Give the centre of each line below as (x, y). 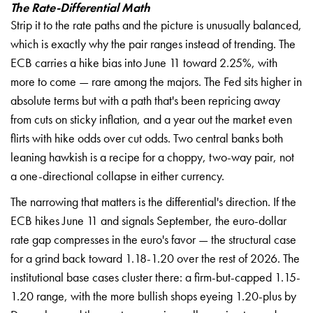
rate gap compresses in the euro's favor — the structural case (153, 239)
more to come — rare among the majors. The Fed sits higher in (156, 81)
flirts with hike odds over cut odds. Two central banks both (147, 138)
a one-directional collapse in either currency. (117, 175)
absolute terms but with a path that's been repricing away (145, 100)
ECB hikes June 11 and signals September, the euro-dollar (148, 220)
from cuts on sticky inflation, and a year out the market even (151, 119)
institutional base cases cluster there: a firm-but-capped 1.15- (155, 277)
